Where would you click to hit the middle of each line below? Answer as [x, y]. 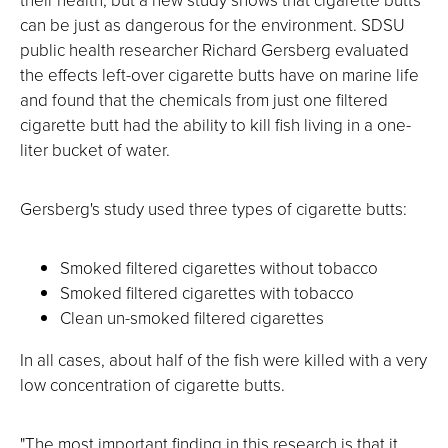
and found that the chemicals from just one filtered [204, 100]
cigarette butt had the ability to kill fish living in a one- [215, 125]
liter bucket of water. [95, 150]
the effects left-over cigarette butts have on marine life [219, 75]
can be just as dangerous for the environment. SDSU [212, 25]
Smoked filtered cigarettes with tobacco [207, 293]
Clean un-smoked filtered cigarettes [192, 318]
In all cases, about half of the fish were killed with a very [223, 360]
